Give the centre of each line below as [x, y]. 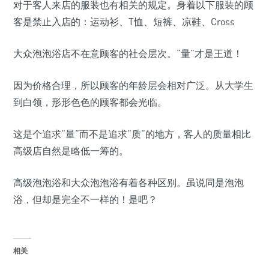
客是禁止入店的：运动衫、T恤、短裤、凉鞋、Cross [124, 22]
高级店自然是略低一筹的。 [71, 151]
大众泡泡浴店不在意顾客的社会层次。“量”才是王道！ [128, 53]
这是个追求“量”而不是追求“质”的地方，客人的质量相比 [132, 134]
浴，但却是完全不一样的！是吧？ [85, 199]
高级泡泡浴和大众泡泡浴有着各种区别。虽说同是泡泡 [128, 183]
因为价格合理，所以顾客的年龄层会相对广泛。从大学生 [133, 85]
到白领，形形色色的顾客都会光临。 [90, 102]
